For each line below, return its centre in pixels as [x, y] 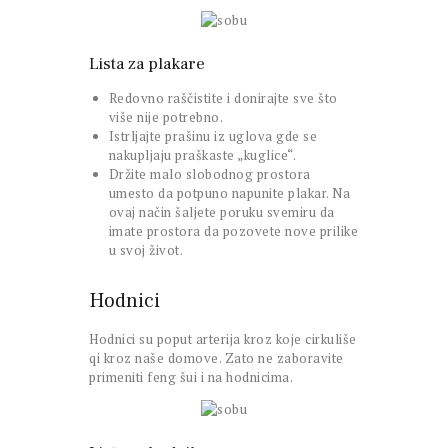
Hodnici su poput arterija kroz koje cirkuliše [223, 339]
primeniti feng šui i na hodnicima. [191, 377]
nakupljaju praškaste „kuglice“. [202, 155]
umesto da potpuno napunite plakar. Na [229, 193]
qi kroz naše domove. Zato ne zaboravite [216, 358]
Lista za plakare [147, 64]
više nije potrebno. [165, 117]
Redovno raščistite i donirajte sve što [223, 98]
